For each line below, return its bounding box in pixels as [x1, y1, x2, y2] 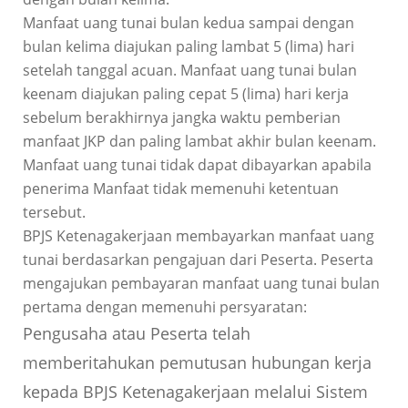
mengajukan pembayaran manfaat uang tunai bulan [22, 273, 380, 294]
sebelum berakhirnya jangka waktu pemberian [22, 107, 341, 128]
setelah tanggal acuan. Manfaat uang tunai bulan [22, 60, 357, 81]
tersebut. [22, 202, 86, 223]
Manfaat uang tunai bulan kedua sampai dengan [22, 13, 354, 34]
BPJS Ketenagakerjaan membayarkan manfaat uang [22, 226, 374, 247]
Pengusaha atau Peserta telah [22, 322, 250, 345]
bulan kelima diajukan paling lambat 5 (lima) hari [22, 36, 354, 57]
